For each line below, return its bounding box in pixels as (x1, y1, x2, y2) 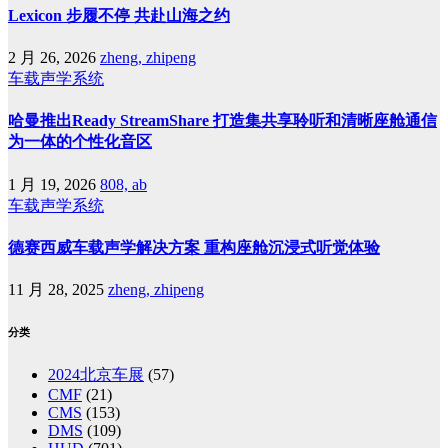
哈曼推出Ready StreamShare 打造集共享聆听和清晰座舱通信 (8, 112, 437, 130)
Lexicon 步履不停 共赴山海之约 (8, 6, 230, 24)
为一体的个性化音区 (8, 133, 152, 151)
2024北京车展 (48, 365, 144, 383)
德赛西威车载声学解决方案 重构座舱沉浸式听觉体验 (8, 238, 380, 256)
